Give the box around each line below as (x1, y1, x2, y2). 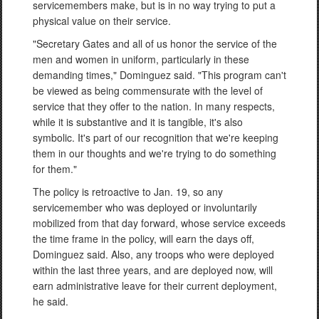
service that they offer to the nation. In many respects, (33, 99, 275, 113)
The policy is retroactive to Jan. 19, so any (33, 184, 223, 199)
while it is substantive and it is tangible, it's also (33, 115, 243, 129)
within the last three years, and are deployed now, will (33, 263, 273, 277)
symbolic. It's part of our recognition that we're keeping (33, 130, 278, 145)
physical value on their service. (33, 14, 171, 28)
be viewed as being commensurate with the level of (33, 83, 263, 98)
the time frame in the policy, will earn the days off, (33, 231, 254, 246)
